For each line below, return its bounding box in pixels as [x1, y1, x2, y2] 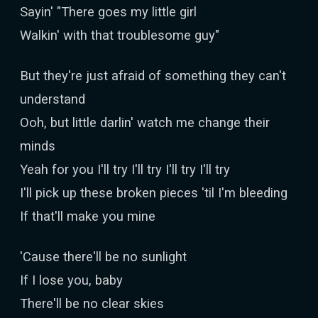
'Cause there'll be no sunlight [20, 249, 187, 264]
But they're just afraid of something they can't [20, 68, 286, 83]
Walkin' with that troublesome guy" [20, 28, 219, 43]
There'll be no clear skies [20, 296, 164, 311]
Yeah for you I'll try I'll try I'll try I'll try [20, 162, 230, 177]
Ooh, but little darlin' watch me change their [20, 115, 270, 130]
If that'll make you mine [20, 209, 155, 224]
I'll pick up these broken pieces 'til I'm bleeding [20, 185, 287, 200]
